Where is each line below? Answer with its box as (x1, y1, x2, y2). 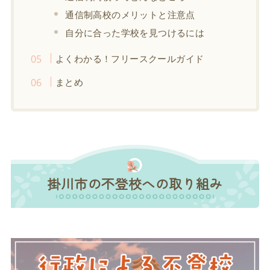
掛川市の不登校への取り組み (47, 173, 223, 193)
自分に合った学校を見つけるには (65, 26, 205, 39)
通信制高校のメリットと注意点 (65, 8, 195, 20)
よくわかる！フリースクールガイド (55, 52, 204, 64)
